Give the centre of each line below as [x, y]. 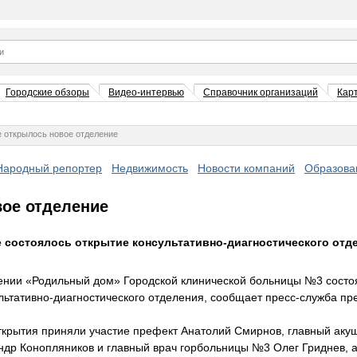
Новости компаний [246, 168]
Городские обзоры [47, 92]
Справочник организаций [261, 92]
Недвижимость [150, 168]
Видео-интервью [146, 92]
